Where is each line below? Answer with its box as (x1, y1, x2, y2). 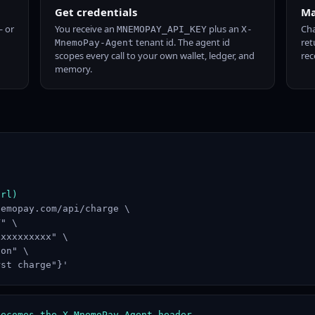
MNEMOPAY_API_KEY (117, 24, 207, 34)
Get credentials (55, 5, 138, 19)
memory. (55, 63, 93, 75)
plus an (207, 22, 242, 35)
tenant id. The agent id (134, 36, 231, 49)
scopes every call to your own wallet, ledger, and (55, 49, 255, 62)
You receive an (55, 22, 117, 35)
